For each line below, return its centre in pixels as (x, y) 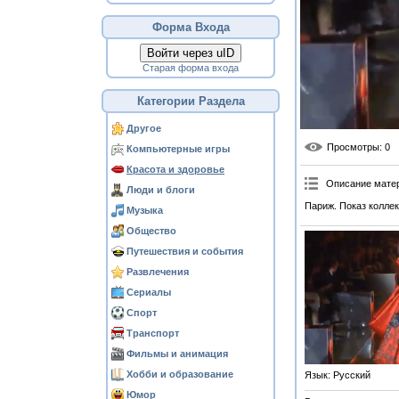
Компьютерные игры (178, 149)
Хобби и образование (180, 374)
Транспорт (153, 333)
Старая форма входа (191, 68)
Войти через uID (191, 53)
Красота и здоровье (175, 169)
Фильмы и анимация (177, 354)
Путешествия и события (185, 251)
